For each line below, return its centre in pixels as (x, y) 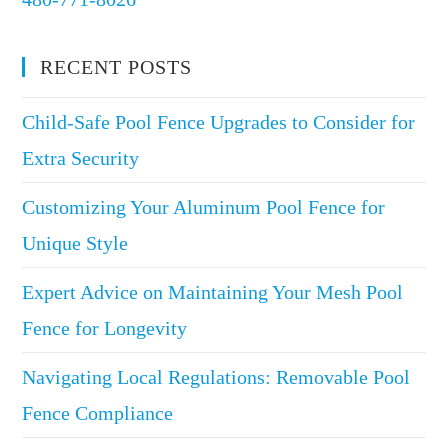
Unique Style (75, 243)
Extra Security (81, 158)
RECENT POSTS (116, 67)
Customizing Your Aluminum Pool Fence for (204, 207)
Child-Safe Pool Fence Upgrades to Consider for (219, 122)
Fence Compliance (98, 413)
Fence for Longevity (105, 328)
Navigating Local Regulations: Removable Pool (216, 377)
